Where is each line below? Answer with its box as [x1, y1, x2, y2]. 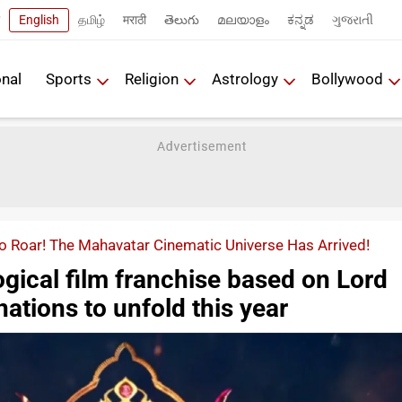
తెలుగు [164, 12, 199, 27]
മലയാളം [217, 12, 269, 27]
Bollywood [311, 69, 383, 88]
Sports [46, 69, 92, 88]
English [19, 12, 59, 27]
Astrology [212, 69, 278, 88]
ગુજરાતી [332, 12, 373, 27]
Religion [125, 69, 179, 88]
